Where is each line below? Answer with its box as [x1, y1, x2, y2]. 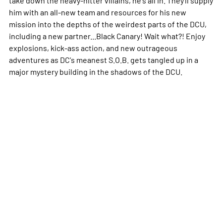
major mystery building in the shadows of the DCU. [8, 66, 182, 76]
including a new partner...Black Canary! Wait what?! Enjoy [8, 30, 205, 41]
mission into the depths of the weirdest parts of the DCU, [8, 18, 207, 29]
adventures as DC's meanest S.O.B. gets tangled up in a [8, 54, 198, 64]
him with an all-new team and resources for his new [8, 6, 186, 17]
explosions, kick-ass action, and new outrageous [8, 42, 177, 53]
